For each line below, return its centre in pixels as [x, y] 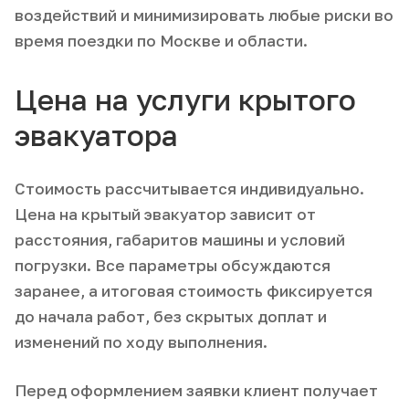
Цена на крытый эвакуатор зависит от [165, 214]
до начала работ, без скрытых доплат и [171, 316]
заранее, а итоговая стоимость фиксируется [194, 290]
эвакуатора [96, 135]
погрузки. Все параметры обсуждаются [173, 265]
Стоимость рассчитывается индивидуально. [189, 188]
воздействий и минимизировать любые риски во [204, 15]
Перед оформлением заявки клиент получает [196, 390]
